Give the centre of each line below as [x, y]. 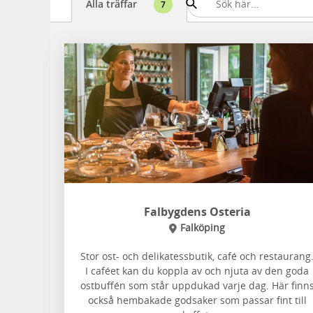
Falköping [202, 227]
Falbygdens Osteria [197, 212]
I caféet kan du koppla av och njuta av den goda [197, 271]
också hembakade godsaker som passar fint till [197, 300]
